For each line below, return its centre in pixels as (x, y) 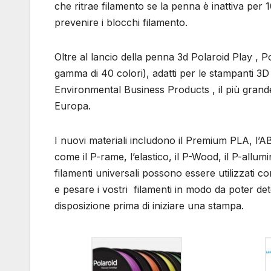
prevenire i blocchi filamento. (121, 23)
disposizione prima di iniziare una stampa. (149, 206)
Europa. (73, 106)
